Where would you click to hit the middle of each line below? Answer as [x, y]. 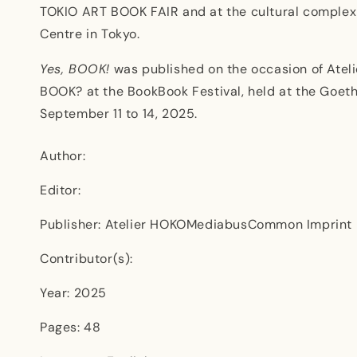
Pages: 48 [71, 327]
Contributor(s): [86, 258]
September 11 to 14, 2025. [119, 113]
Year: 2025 [73, 292]
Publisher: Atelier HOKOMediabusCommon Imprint [196, 224]
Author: [63, 155]
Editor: [61, 190]
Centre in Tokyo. [90, 33]
